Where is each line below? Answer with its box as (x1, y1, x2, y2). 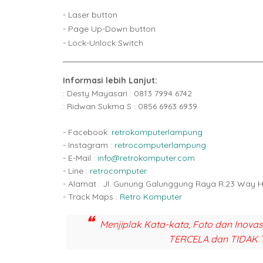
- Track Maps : (63, 191, 120, 202)
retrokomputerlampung (112, 126, 203, 137)
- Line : (63, 165, 90, 176)
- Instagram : (63, 139, 114, 150)
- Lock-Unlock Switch (63, 37, 143, 48)
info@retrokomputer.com (97, 152, 195, 163)
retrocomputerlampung (114, 139, 206, 150)
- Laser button (63, 9, 117, 20)
